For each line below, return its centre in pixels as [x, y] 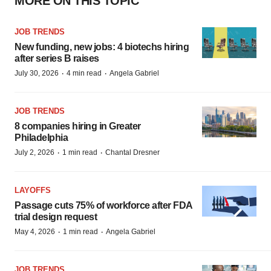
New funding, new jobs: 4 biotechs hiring [102, 47]
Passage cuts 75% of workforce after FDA [103, 205]
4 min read [84, 73]
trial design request [56, 217]
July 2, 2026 [34, 152]
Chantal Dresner [132, 152]
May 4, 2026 [35, 232]
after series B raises [57, 58]
